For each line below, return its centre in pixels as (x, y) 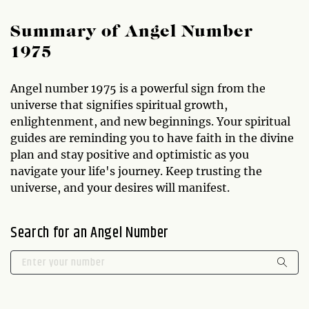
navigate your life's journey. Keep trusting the (136, 171)
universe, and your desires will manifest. (120, 187)
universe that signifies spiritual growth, (119, 104)
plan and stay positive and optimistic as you (130, 154)
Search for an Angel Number (90, 233)
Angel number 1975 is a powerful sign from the (138, 88)
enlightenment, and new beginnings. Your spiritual (150, 121)
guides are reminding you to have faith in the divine (152, 138)
